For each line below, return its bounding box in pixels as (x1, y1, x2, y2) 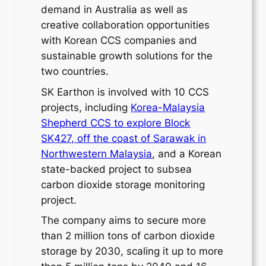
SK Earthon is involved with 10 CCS (41, 85, 210, 98)
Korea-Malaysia (131, 101, 205, 113)
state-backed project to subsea (41, 163, 192, 175)
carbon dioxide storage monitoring (41, 178, 205, 191)
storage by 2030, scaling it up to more (41, 245, 224, 258)
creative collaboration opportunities (41, 18, 210, 31)
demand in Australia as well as (41, 3, 188, 15)
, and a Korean (152, 147, 222, 160)
